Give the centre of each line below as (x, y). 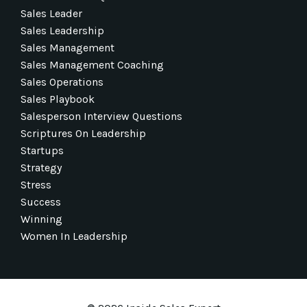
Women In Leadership (74, 236)
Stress (36, 184)
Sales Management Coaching (92, 64)
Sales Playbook (58, 99)
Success (41, 201)
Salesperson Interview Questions (101, 116)
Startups (42, 150)
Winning (41, 219)
